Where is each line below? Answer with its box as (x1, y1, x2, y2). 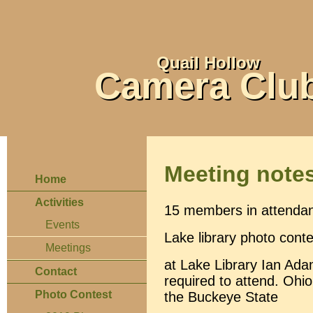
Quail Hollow (156, 53, 260, 73)
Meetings (45, 242, 91, 254)
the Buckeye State (164, 289, 278, 305)
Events (45, 219, 80, 231)
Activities (35, 196, 84, 208)
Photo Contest (35, 289, 112, 300)
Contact (35, 265, 77, 277)
